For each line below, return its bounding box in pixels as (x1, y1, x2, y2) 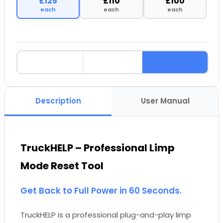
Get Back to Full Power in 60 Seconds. (20, 184, 182, 197)
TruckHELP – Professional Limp (20, 140, 175, 155)
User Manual (140, 96, 190, 107)
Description (35, 96, 81, 107)
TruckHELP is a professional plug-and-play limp (20, 209, 191, 220)
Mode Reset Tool (20, 158, 104, 173)
